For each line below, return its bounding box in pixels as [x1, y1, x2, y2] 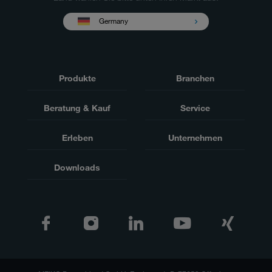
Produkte [58, 72, 96, 83]
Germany [99, 16, 129, 26]
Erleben [61, 132, 93, 143]
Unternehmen [168, 132, 222, 143]
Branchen [175, 72, 214, 83]
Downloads [54, 161, 100, 172]
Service [180, 102, 210, 113]
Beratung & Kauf [44, 102, 110, 113]
